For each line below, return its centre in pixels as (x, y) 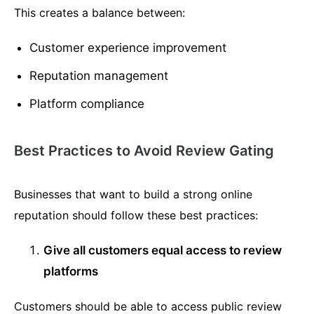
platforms (71, 272)
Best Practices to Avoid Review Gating (144, 151)
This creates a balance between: (100, 13)
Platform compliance (87, 104)
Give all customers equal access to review (163, 251)
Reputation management (99, 76)
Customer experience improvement (128, 48)
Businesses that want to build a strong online (133, 194)
